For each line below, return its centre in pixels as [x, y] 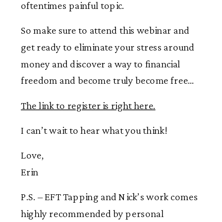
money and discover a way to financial [101, 64]
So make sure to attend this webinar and [105, 30]
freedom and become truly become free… [108, 81]
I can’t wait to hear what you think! [94, 130]
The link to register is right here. [88, 105]
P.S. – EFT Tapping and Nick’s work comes [109, 197]
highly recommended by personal [92, 214]
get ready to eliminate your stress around [108, 47]
